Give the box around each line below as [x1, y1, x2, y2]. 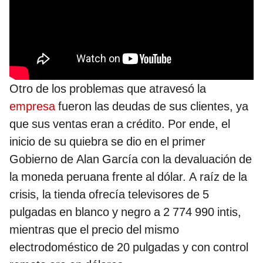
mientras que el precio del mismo [9, 222, 179, 237]
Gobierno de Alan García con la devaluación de [9, 151, 252, 166]
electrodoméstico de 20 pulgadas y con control [9, 240, 248, 254]
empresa [9, 99, 55, 113]
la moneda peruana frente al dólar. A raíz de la [9, 169, 247, 184]
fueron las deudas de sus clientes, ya [55, 99, 248, 113]
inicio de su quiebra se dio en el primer [9, 134, 205, 149]
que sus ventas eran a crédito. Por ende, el [9, 116, 230, 131]
